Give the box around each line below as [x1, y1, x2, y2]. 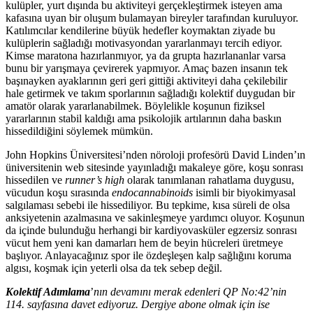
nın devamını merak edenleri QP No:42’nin [94, 285, 286, 298]
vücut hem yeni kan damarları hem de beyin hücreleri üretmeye [6, 236, 283, 249]
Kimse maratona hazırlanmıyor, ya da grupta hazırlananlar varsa [6, 49, 286, 61]
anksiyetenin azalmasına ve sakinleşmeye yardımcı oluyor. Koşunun [6, 211, 305, 224]
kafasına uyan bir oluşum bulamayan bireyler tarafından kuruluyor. [6, 11, 298, 24]
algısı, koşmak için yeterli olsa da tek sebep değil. [6, 261, 222, 274]
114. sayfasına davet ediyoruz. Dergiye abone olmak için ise [6, 298, 270, 310]
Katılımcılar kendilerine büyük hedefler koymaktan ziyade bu [6, 24, 275, 36]
